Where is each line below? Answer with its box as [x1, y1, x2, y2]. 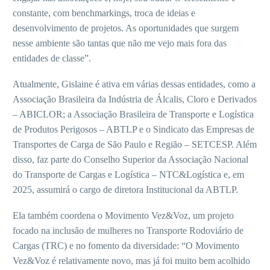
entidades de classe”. [13, 53, 91, 64]
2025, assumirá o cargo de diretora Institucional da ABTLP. [13, 184, 238, 195]
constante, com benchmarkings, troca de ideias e [13, 8, 195, 19]
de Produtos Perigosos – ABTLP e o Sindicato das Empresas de [13, 124, 254, 134]
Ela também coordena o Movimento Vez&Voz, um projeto [13, 210, 234, 221]
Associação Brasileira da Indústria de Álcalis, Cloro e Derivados [13, 93, 257, 104]
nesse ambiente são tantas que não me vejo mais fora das [13, 38, 227, 49]
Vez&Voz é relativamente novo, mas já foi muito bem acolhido [13, 255, 250, 266]
